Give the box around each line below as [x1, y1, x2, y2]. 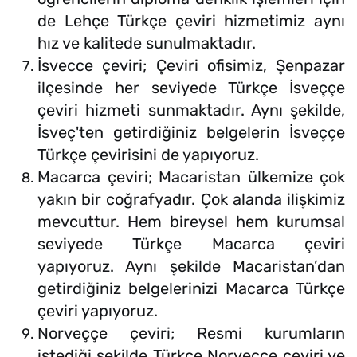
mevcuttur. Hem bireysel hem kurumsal [37, 212, 345, 232]
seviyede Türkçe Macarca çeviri [37, 234, 345, 254]
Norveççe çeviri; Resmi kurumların [37, 324, 345, 343]
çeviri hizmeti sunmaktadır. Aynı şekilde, [37, 100, 345, 120]
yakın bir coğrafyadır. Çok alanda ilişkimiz [37, 190, 345, 210]
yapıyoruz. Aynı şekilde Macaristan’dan [37, 257, 345, 277]
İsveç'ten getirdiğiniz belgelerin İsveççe [37, 123, 345, 143]
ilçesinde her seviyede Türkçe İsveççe [37, 78, 345, 98]
